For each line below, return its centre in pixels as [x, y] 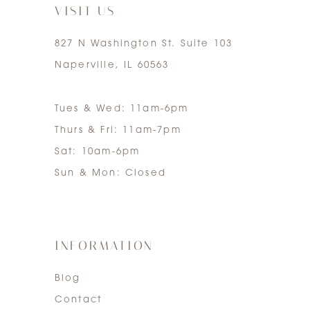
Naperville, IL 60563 [112, 65]
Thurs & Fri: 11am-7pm [118, 131]
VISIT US [85, 11]
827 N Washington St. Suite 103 [144, 44]
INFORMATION [104, 246]
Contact [78, 300]
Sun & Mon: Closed [110, 174]
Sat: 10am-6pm [97, 152]
